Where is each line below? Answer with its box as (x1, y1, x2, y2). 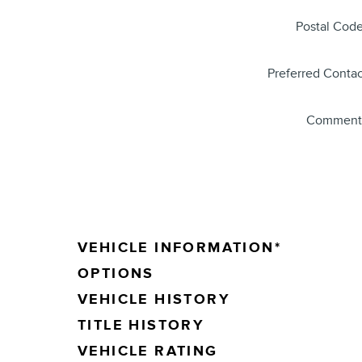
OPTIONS (78, 264, 154, 282)
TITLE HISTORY (78, 317, 205, 335)
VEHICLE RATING (78, 343, 218, 360)
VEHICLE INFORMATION (78, 238, 275, 256)
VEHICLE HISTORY (78, 291, 230, 309)
